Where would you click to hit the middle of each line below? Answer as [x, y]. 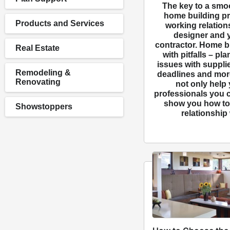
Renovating [38, 82]
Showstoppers [44, 107]
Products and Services [60, 23]
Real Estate [37, 48]
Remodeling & [43, 73]
